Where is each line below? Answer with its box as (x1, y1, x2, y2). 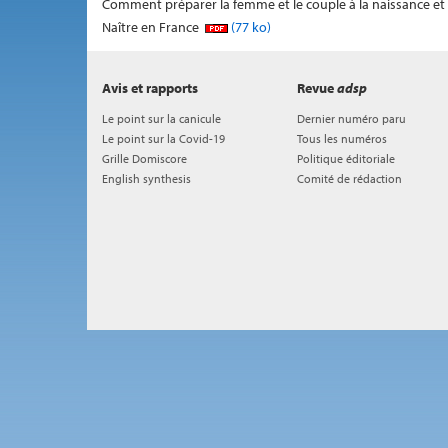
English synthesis (102, 171, 191, 186)
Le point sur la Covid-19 (102, 131, 225, 146)
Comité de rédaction (297, 171, 402, 186)
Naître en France (102, 18, 202, 36)
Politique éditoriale (297, 151, 395, 166)
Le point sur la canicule (102, 111, 221, 126)
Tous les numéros (297, 131, 387, 146)
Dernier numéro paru (297, 111, 406, 126)
